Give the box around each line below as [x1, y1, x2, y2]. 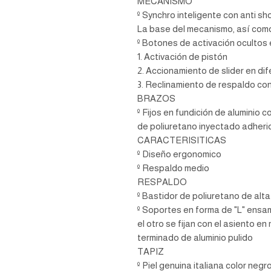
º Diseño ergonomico [137, 149, 221, 159]
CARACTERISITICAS [137, 135, 226, 145]
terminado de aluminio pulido [137, 232, 253, 243]
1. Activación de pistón [137, 51, 229, 62]
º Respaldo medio [137, 163, 211, 173]
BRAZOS [137, 93, 175, 103]
